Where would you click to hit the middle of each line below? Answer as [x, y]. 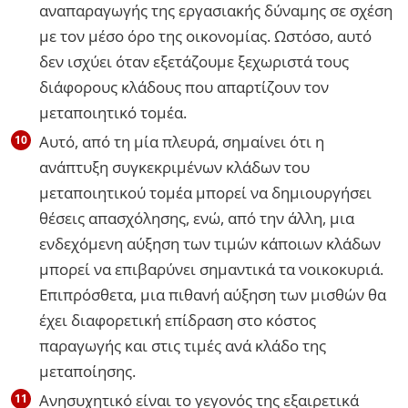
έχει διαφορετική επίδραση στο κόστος [178, 320]
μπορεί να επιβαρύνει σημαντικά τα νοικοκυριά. [211, 269]
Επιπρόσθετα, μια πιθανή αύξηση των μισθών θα [213, 294]
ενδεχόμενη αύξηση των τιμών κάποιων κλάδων [210, 243]
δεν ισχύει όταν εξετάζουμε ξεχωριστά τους [194, 61]
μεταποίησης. [87, 371]
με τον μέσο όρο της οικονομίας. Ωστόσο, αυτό [205, 36]
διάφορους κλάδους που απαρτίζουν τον [184, 87]
